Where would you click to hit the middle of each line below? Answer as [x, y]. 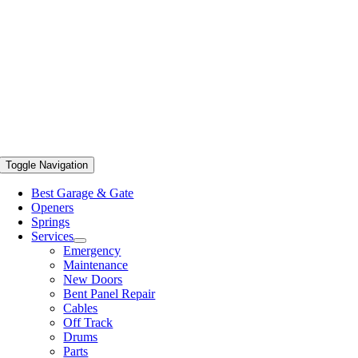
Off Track [88, 322]
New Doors [93, 279]
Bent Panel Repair [109, 294]
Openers [53, 207]
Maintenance [96, 265]
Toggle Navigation [47, 165]
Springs [51, 222]
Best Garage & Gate [83, 193]
